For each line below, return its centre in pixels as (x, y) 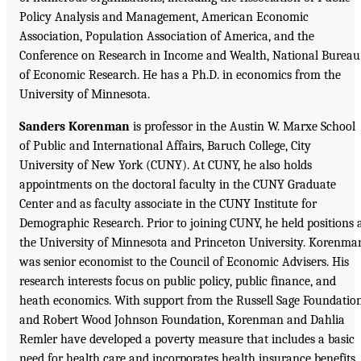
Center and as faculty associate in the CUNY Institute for (168, 203)
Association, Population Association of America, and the (167, 36)
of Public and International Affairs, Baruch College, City (165, 145)
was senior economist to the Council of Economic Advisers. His (184, 261)
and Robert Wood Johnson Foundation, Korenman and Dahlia (182, 320)
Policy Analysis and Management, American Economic (164, 17)
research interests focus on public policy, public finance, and (178, 281)
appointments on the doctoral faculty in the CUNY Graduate (178, 184)
